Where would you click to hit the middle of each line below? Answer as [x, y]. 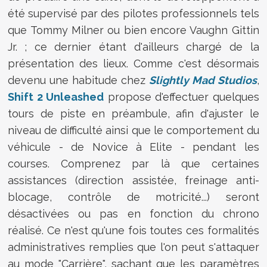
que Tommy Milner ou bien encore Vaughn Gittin [133, 30]
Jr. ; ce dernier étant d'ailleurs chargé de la [133, 46]
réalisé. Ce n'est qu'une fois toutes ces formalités [133, 230]
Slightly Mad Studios [203, 80]
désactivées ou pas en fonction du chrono [133, 213]
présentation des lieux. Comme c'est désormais [133, 63]
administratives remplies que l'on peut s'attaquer [133, 247]
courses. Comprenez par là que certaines [133, 163]
